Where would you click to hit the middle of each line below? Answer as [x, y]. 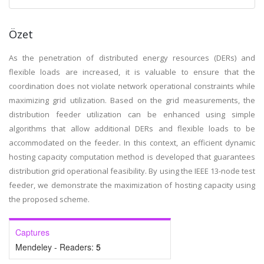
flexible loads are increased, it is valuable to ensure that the [132, 72]
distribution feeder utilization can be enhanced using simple [132, 114]
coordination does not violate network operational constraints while [132, 86]
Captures [32, 232]
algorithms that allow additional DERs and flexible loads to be [132, 128]
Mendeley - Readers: [56, 247]
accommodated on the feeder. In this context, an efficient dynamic [132, 143]
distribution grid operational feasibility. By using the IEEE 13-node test [132, 171]
